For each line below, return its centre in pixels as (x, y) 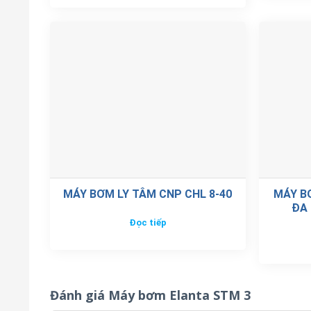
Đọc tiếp (148, 222)
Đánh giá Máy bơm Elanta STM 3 (150, 295)
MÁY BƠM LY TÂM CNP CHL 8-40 (148, 194)
